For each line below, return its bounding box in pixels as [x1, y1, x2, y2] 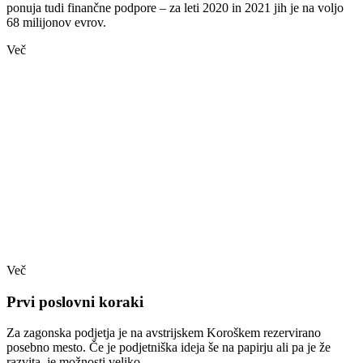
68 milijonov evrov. [6, 15, 106, 30]
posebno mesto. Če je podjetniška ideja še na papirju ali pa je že [6, 340, 331, 355]
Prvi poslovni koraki [6, 293, 143, 310]
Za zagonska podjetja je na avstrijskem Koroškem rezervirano [6, 326, 321, 340]
